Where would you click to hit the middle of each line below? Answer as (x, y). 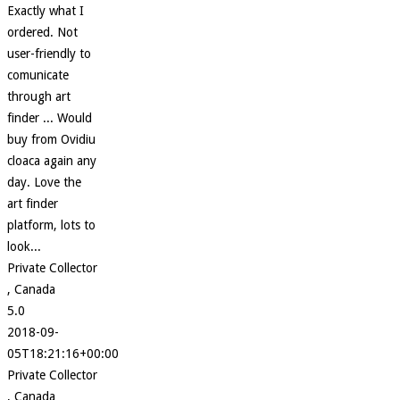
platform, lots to (51, 225)
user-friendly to (49, 54)
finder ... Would (50, 118)
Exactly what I (46, 11)
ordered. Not (42, 33)
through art (39, 97)
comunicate (38, 75)
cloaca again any (52, 161)
